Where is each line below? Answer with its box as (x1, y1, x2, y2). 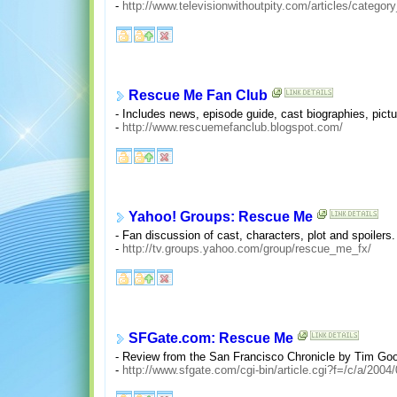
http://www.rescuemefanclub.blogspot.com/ (121, 121, 343, 135)
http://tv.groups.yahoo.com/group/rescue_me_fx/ (121, 242, 371, 256)
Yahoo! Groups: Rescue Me (128, 209, 313, 225)
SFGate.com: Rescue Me (128, 331, 293, 346)
